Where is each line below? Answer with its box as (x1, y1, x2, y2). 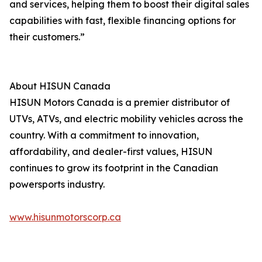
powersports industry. (9, 178, 105, 191)
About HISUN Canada (9, 80, 111, 92)
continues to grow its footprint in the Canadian (9, 162, 218, 174)
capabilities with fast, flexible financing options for (9, 15, 236, 27)
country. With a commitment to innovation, (9, 129, 199, 142)
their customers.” (9, 31, 85, 43)
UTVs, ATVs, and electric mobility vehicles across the (9, 113, 243, 125)
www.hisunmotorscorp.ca (9, 211, 121, 223)
